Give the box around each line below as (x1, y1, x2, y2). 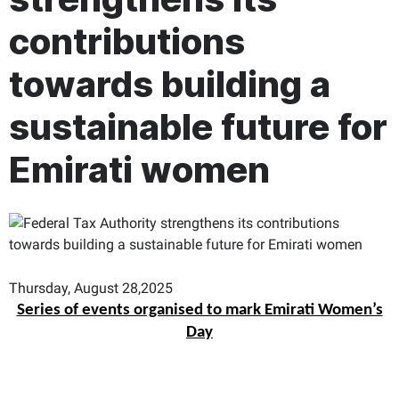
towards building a (9, 61, 330, 106)
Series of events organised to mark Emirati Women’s (16, 301, 383, 319)
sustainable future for (9, 104, 387, 149)
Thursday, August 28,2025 (9, 279, 173, 297)
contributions (9, 19, 245, 63)
